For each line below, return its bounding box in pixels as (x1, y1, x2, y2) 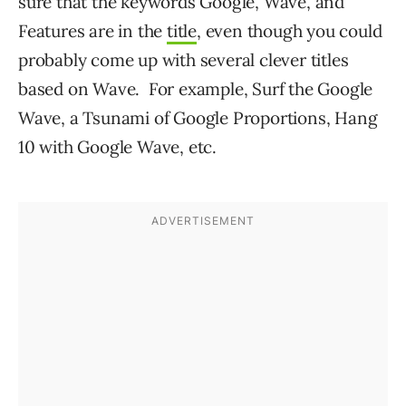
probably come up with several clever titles (18, 49, 349, 72)
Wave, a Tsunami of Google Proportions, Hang (18, 107, 378, 130)
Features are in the (18, 20, 168, 43)
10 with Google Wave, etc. (18, 136, 217, 159)
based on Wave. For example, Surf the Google (18, 78, 373, 101)
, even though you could (197, 20, 382, 43)
